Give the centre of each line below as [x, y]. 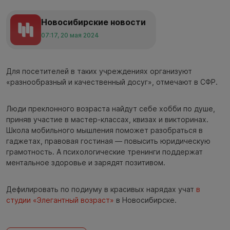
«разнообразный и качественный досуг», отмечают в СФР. [112, 82]
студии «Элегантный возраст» [60, 200]
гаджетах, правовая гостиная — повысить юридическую [108, 141]
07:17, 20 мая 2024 [70, 35]
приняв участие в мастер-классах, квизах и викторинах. [107, 119]
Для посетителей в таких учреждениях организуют [99, 71]
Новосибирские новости [93, 22]
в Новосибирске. [145, 200]
